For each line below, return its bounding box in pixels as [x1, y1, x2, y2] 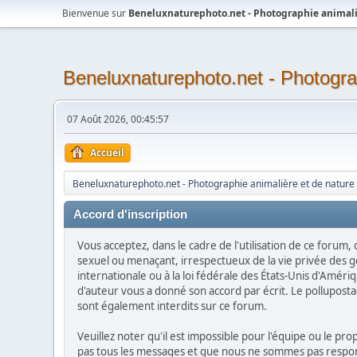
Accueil [90, 146, 125, 159]
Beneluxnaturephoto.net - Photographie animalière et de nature [73, 177, 355, 190]
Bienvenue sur [62, 6, 129, 20]
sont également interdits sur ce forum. [77, 299, 268, 313]
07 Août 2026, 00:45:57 [67, 112, 170, 126]
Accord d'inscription [73, 208, 188, 221]
